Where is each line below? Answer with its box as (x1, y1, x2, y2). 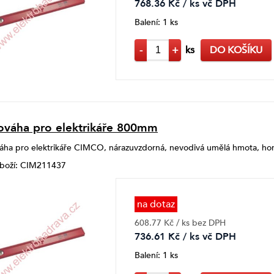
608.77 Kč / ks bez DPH (135, 217, 226, 229)
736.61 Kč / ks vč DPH (135, 229, 236, 243)
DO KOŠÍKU (210, 43, 262, 57)
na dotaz (137, 197, 175, 211)
